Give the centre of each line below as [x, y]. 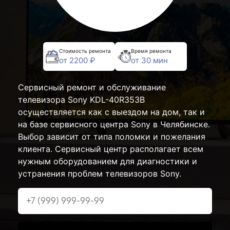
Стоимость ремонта [85, 51]
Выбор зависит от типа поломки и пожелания [112, 137]
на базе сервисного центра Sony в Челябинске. [114, 124]
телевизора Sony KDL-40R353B [81, 100]
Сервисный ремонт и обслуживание [92, 87]
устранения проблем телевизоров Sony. [100, 174]
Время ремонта [151, 51]
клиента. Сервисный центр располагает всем [111, 149]
